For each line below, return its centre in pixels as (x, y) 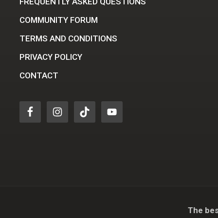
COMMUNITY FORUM (59, 20)
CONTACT (39, 76)
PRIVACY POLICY (51, 57)
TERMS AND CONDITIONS (68, 39)
